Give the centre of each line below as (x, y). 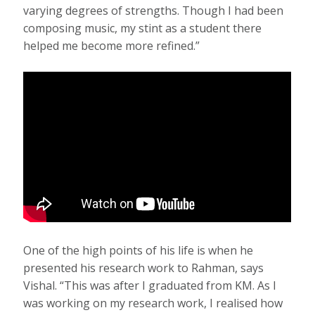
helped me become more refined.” (112, 45)
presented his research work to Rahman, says (144, 268)
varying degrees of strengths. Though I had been (154, 10)
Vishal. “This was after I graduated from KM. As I (150, 286)
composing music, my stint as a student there (143, 28)
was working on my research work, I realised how (153, 303)
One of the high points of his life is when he (139, 251)
